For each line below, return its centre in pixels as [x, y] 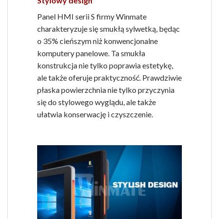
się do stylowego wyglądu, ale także [97, 102]
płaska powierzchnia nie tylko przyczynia [106, 90]
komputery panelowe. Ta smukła [91, 53]
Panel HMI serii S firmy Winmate [92, 17]
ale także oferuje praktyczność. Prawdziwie [109, 78]
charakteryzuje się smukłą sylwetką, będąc [109, 29]
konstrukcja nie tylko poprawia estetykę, [105, 66]
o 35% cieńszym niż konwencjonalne [98, 41]
